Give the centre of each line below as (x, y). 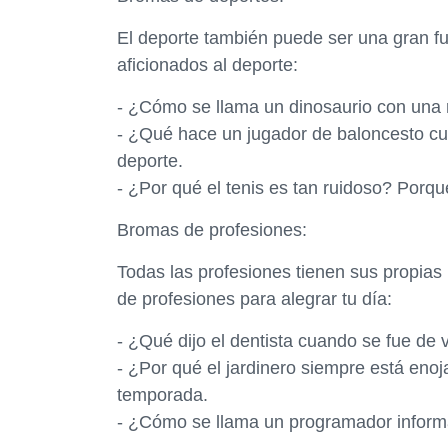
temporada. (162, 395)
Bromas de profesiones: (212, 230)
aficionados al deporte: (207, 65)
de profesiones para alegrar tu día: (254, 299)
